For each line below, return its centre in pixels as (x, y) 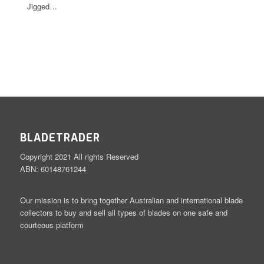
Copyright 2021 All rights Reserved (79, 157)
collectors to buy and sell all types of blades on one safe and (123, 213)
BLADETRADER (60, 138)
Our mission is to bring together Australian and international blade (131, 200)
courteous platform (52, 225)
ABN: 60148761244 (53, 169)
